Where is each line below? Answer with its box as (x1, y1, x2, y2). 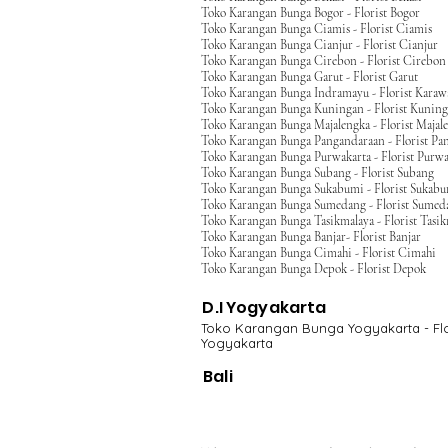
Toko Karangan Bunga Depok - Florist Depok (201, 261, 426, 277)
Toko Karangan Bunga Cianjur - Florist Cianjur (201, 37, 438, 53)
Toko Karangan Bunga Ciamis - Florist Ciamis (201, 21, 432, 37)
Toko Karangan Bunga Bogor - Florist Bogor (201, 5, 420, 21)
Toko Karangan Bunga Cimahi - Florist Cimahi (201, 245, 436, 261)
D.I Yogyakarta (202, 296, 327, 319)
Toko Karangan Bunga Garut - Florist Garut (201, 69, 418, 85)
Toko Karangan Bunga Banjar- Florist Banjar (201, 229, 421, 245)
